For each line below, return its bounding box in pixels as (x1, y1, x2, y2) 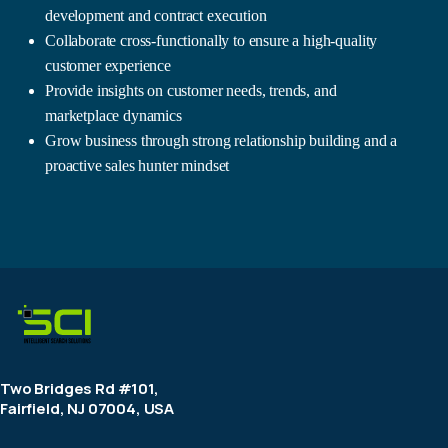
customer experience (45, 57, 171, 74)
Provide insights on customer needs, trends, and (45, 82, 337, 99)
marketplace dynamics (45, 107, 182, 124)
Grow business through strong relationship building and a (45, 132, 398, 149)
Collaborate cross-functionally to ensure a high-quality (45, 32, 378, 49)
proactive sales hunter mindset (45, 157, 230, 174)
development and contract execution (45, 7, 267, 24)
